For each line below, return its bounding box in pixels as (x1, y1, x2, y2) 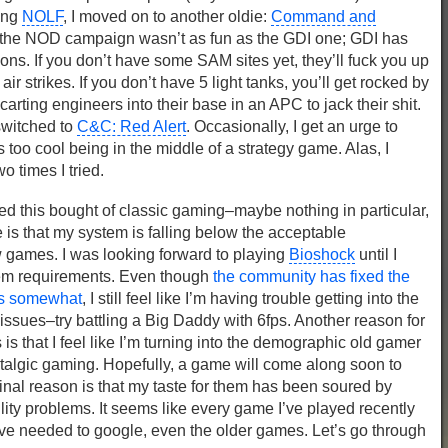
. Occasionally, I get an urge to (186, 118, 399, 135)
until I (355, 246, 397, 263)
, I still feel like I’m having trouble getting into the (82, 290, 419, 307)
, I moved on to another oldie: (63, 8, 271, 25)
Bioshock (289, 246, 355, 263)
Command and (271, 8, 376, 25)
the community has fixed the (213, 268, 410, 285)
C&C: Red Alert (77, 118, 187, 135)
